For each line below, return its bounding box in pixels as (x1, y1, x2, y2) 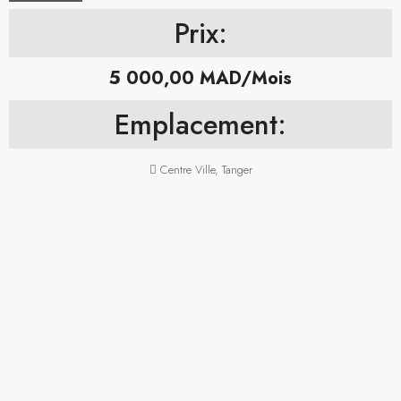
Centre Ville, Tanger (159, 161, 252, 178)
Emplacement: (115, 105, 286, 144)
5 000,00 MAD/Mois (109, 65, 292, 91)
